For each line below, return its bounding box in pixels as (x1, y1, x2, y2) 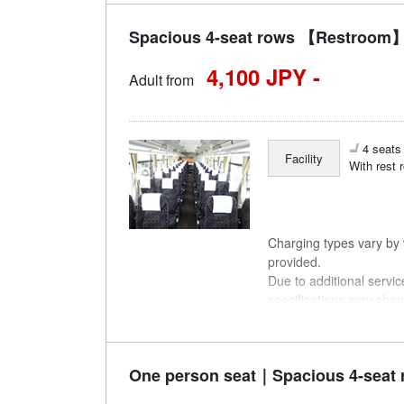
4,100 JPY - (207, 61, 320, 93)
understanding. (268, 308, 354, 327)
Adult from (129, 69, 194, 91)
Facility (285, 150, 324, 168)
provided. (268, 252, 322, 271)
